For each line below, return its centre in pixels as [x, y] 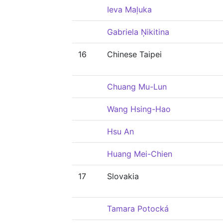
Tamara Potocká [138, 209]
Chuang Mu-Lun [137, 87]
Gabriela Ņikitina [138, 32]
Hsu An [120, 131]
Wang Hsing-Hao [139, 109]
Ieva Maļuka [129, 9]
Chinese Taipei [134, 54]
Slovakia [123, 176]
